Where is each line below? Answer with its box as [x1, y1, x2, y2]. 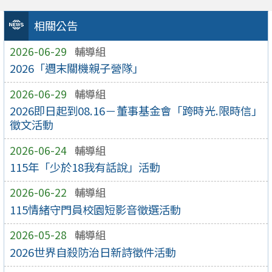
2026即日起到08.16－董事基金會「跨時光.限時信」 [9, 103, 263, 119]
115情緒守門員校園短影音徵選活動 [9, 201, 181, 217]
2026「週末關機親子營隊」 [9, 60, 143, 76]
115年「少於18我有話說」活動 [9, 159, 160, 175]
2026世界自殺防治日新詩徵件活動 [9, 243, 176, 260]
